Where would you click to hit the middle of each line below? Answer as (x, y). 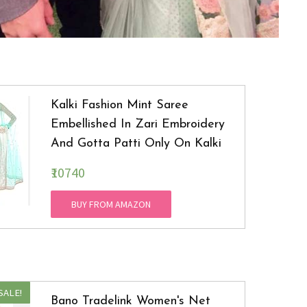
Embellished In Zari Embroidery (137, 125)
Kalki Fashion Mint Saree (119, 106)
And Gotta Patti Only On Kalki (136, 144)
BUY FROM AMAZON (111, 205)
